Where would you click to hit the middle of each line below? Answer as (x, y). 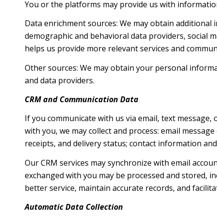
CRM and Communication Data (81, 100)
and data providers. (59, 80)
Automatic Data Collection (74, 207)
